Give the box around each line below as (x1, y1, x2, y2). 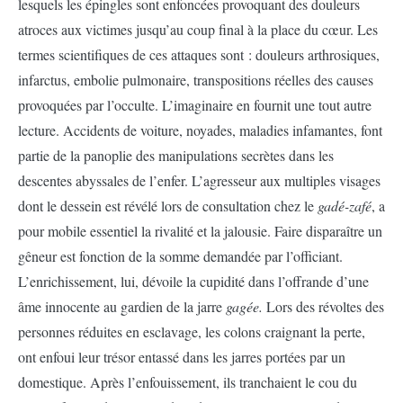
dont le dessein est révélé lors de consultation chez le (18, 196, 318, 216)
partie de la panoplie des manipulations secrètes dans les (18, 146, 334, 166)
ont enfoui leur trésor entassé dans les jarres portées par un (18, 347, 345, 367)
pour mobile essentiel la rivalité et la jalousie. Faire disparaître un (18, 221, 382, 241)
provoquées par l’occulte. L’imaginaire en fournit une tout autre (18, 95, 372, 115)
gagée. (226, 297, 263, 317)
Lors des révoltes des (263, 297, 384, 317)
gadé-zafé (318, 196, 372, 216)
